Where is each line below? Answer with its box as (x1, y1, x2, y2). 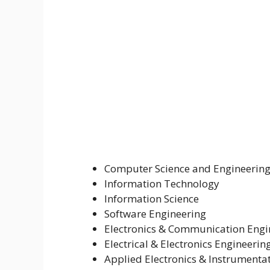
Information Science (104, 191, 199, 206)
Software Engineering (104, 206, 206, 221)
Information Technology (104, 176, 219, 190)
